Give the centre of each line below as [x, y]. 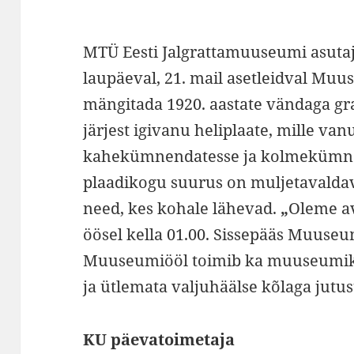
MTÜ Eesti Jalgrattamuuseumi [195, 51]
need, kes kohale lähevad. [180, 208]
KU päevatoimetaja [159, 339]
